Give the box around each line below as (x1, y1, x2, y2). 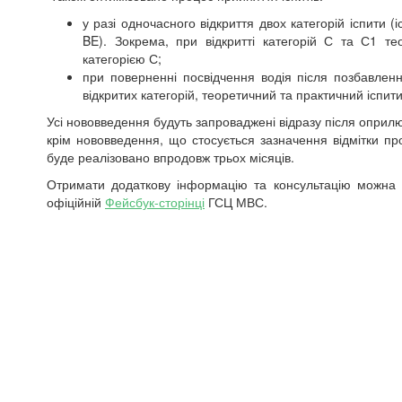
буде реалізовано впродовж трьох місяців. (47, 148, 294, 166)
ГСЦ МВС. (205, 193, 267, 211)
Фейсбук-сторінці (105, 193, 205, 211)
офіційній (47, 193, 105, 211)
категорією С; (83, 49, 162, 67)
